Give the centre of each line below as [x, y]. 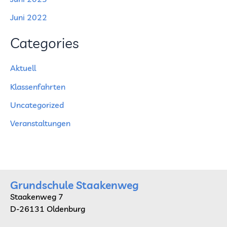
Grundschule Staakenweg [74, 185]
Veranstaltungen [40, 123]
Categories [45, 43]
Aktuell [23, 68]
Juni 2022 [29, 17]
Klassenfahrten [38, 86]
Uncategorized [37, 105]
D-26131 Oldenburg [48, 209]
